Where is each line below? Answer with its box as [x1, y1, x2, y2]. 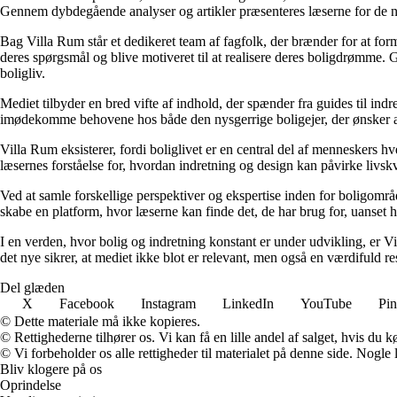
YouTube [300, 296, 352, 312]
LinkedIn [222, 296, 274, 312]
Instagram [141, 296, 196, 312]
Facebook [59, 296, 114, 312]
